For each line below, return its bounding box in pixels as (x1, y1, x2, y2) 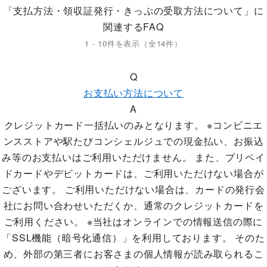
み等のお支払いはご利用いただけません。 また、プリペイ (2, 150, 265, 164)
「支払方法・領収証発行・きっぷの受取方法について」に (3, 4, 264, 17)
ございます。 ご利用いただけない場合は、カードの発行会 (2, 182, 265, 196)
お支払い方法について (83, 86, 184, 100)
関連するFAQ (103, 20, 164, 33)
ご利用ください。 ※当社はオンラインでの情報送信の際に (4, 215, 263, 228)
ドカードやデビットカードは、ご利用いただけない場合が (3, 166, 264, 180)
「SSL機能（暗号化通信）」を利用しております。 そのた (2, 231, 265, 244)
